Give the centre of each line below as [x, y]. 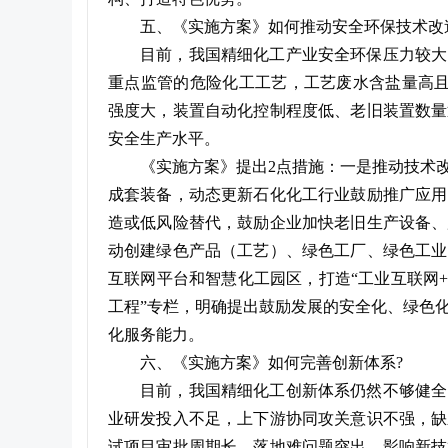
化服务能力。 [156, 334]
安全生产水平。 [164, 138]
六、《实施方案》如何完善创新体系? [271, 362]
